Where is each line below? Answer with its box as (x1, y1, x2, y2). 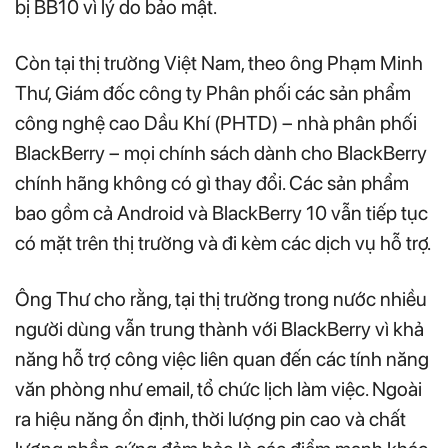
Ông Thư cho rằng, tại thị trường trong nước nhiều (15, 286, 427, 311)
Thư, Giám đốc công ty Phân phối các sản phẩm (15, 80, 411, 105)
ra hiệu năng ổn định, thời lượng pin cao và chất (15, 406, 406, 431)
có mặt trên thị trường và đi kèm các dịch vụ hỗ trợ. (15, 230, 431, 255)
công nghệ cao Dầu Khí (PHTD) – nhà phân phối (15, 110, 417, 135)
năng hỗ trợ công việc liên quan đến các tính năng (15, 346, 429, 371)
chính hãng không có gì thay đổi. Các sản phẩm (15, 170, 409, 195)
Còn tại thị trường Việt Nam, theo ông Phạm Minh (15, 50, 423, 75)
